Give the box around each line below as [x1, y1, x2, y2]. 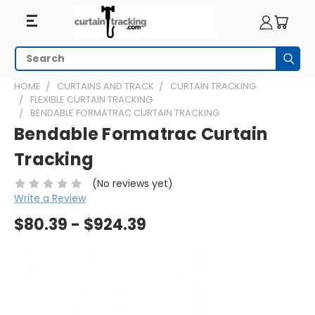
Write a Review [14, 191, 86, 205]
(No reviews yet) [91, 176, 173, 191]
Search [15, 58, 49, 72]
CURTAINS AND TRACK [57, 79, 154, 93]
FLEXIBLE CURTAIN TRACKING [30, 93, 153, 106]
